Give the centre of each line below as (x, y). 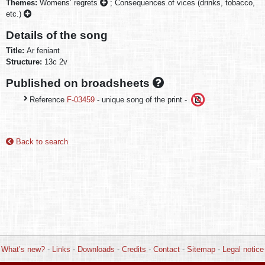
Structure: (25, 62)
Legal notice (243, 249)
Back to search (41, 141)
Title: (16, 51)
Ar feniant (43, 51)
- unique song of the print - (142, 99)
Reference (48, 99)
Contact (167, 249)
